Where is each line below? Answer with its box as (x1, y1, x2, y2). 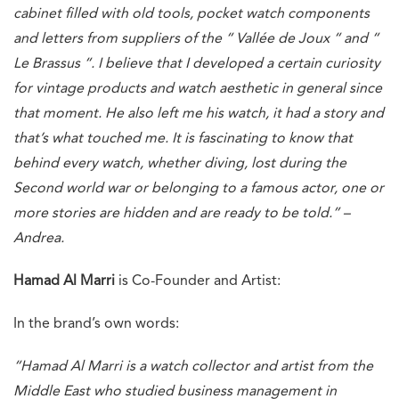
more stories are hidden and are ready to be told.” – (13, 206, 350, 221)
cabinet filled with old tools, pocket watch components (13, 6, 370, 21)
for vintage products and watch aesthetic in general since (13, 81, 382, 96)
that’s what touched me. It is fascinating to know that (13, 131, 353, 146)
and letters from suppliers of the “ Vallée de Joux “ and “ (13, 31, 379, 46)
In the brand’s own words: (13, 316, 179, 331)
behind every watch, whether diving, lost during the (13, 156, 346, 171)
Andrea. (13, 231, 64, 246)
